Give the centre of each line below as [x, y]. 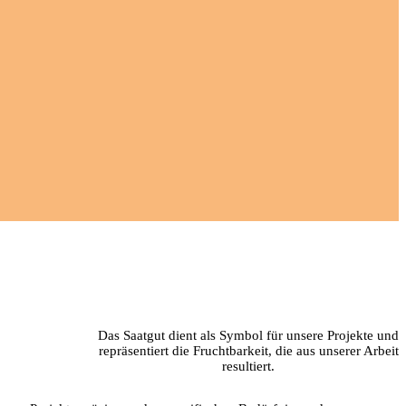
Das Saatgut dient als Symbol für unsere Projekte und [248, 336]
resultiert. [248, 367]
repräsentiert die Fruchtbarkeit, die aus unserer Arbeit [248, 351]
